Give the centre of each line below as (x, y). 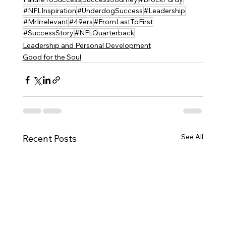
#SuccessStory (48, 33)
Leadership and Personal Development (87, 46)
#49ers (81, 22)
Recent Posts (49, 139)
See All (192, 137)
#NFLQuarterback (104, 33)
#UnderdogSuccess (110, 11)
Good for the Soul (52, 57)
